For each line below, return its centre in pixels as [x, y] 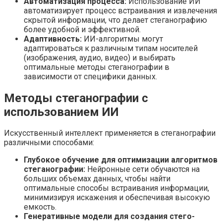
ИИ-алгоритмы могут [122, 39]
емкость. [40, 207]
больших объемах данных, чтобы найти [97, 179]
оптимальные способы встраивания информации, [116, 188]
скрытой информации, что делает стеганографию [115, 20]
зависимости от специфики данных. [90, 76]
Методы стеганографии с [76, 98]
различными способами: [49, 143]
